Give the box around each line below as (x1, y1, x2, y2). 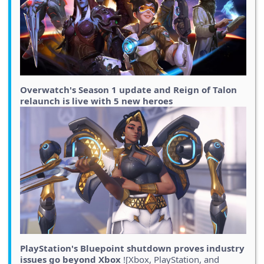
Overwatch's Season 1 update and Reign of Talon (20, 84, 237, 96)
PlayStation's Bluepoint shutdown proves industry (20, 242, 245, 255)
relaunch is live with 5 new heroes (20, 95, 173, 107)
